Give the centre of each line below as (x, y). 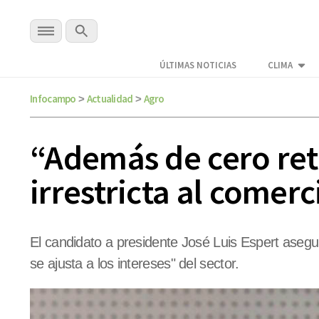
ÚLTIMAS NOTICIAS (198, 66)
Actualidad (110, 99)
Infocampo (53, 99)
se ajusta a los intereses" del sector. (135, 264)
